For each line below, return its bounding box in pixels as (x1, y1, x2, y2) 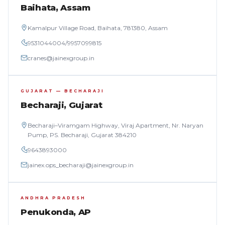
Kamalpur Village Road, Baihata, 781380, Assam (28, 24, 168, 32)
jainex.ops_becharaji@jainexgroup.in (28, 161, 134, 169)
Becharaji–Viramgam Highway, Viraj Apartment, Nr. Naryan (28, 122, 203, 129)
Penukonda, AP (21, 207, 91, 217)
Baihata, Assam (21, 3, 90, 13)
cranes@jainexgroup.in (28, 54, 94, 62)
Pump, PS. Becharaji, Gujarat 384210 (28, 131, 137, 139)
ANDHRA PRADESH (21, 195, 86, 200)
